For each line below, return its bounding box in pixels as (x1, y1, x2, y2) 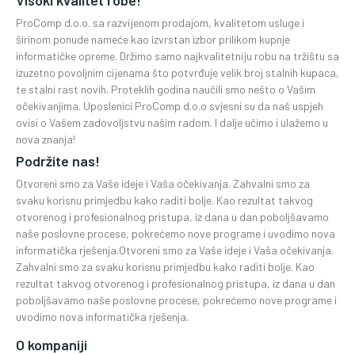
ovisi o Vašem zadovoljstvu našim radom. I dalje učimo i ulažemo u (16, 116, 328, 129)
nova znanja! (16, 132, 75, 146)
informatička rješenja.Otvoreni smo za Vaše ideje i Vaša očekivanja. (16, 243, 334, 257)
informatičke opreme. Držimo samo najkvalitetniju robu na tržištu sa (16, 49, 339, 63)
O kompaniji (16, 336, 87, 353)
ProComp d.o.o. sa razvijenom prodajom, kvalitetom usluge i (16, 16, 304, 29)
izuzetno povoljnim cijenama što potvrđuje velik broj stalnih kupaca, (16, 66, 339, 79)
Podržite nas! (16, 152, 100, 170)
